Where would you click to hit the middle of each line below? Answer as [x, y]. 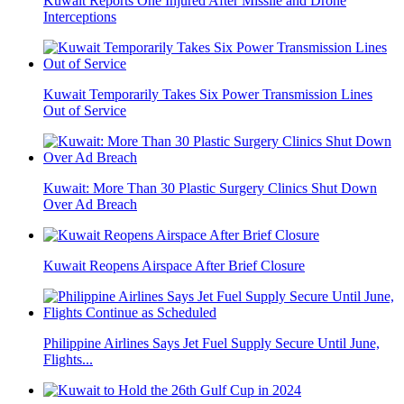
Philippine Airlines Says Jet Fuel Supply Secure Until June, [211, 343]
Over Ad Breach [90, 204]
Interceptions [80, 16]
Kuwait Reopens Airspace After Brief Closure [174, 265]
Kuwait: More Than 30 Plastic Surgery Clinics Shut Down [210, 188]
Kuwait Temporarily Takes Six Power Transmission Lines [208, 94]
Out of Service [85, 110]
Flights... [68, 359]
